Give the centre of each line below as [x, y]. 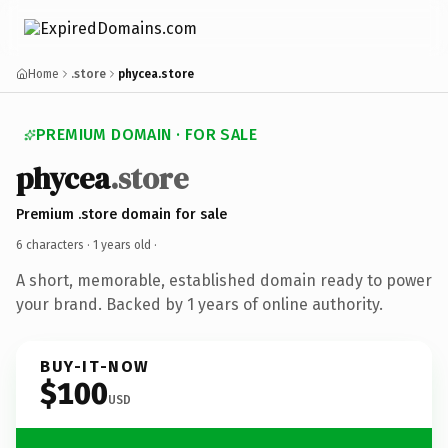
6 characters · [54, 244]
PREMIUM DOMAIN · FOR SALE [146, 134]
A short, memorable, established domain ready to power [224, 280]
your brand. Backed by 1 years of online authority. [199, 304]
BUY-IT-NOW [95, 366]
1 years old [122, 244]
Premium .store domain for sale [121, 214]
